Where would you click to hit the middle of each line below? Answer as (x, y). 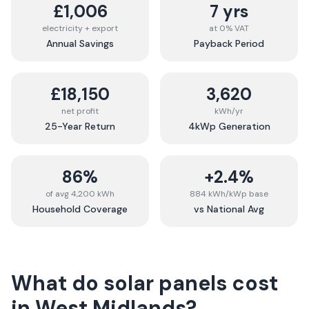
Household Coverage (80, 209)
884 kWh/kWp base (229, 194)
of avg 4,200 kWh (80, 194)
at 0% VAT (229, 28)
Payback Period (229, 43)
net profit (80, 111)
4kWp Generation (229, 126)
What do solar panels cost (144, 283)
